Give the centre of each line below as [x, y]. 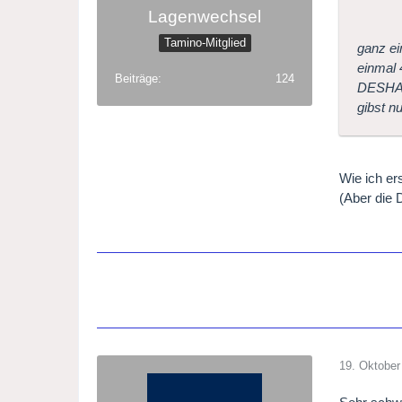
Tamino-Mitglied [205, 43]
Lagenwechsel [205, 17]
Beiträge [137, 79]
